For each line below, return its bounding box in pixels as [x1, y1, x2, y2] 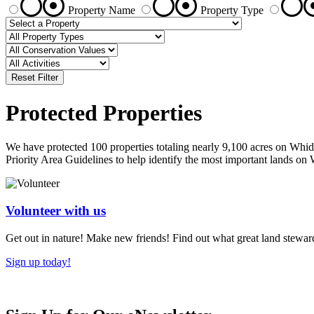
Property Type [198, 4, 264, 17]
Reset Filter [11, 72, 58, 83]
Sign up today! [6, 255, 71, 268]
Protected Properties [6, 100, 202, 125]
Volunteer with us [6, 203, 106, 219]
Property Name [68, 4, 135, 17]
